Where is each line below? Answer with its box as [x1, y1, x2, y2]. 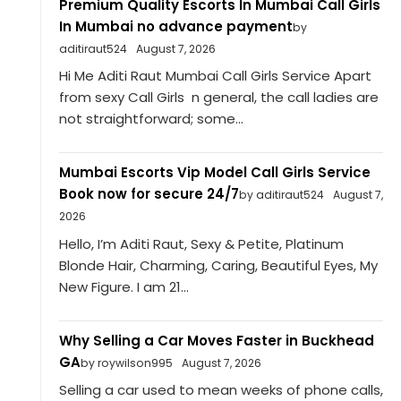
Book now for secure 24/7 [58, 184, 239, 204]
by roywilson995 [80, 354, 173, 371]
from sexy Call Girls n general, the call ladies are [58, 88, 379, 107]
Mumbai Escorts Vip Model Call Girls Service [58, 163, 371, 183]
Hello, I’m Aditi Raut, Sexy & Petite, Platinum [58, 234, 344, 253]
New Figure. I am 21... [58, 277, 189, 296]
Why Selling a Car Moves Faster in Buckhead [58, 330, 374, 350]
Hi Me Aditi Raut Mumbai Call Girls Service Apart [58, 66, 371, 86]
